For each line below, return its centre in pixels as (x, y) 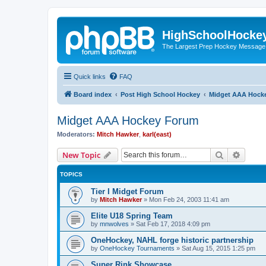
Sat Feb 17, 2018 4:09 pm (173, 224)
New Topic (81, 155)
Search (236, 154)
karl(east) (157, 134)
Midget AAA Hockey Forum (128, 120)
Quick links (90, 76)
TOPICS (71, 174)
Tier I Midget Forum (127, 191)
